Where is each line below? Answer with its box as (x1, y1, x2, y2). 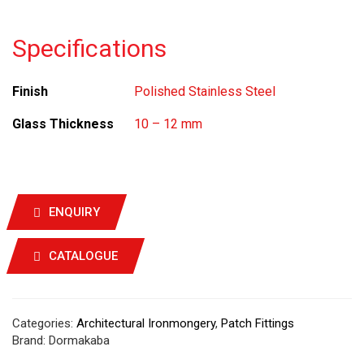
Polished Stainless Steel (134, 84, 275, 99)
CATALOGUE (49, 248, 118, 263)
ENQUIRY (49, 204, 100, 219)
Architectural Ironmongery (76, 315, 215, 331)
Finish (12, 84, 48, 99)
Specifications (12, 34, 167, 63)
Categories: (12, 315, 76, 331)
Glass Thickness (12, 116, 114, 132)
